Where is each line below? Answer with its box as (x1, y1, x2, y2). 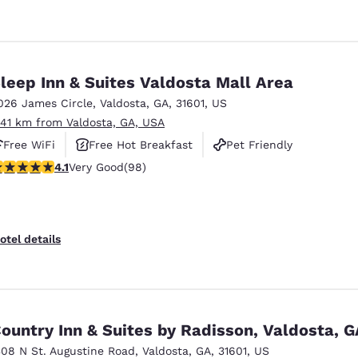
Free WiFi (3, 137, 55, 151)
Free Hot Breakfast (89, 137, 193, 151)
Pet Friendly (226, 137, 292, 151)
